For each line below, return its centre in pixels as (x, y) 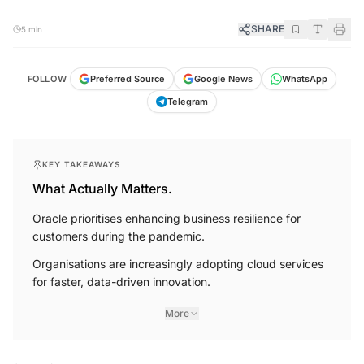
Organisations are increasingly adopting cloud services (178, 264)
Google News (224, 79)
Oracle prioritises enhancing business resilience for (167, 219)
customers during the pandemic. (119, 236)
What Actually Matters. (102, 189)
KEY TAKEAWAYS (82, 165)
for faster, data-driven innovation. (121, 282)
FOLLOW (47, 79)
